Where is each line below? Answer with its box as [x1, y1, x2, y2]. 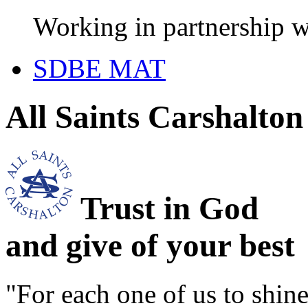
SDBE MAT [33, 54, 166, 83]
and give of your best [5, 227, 295, 263]
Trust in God [80, 190, 258, 226]
